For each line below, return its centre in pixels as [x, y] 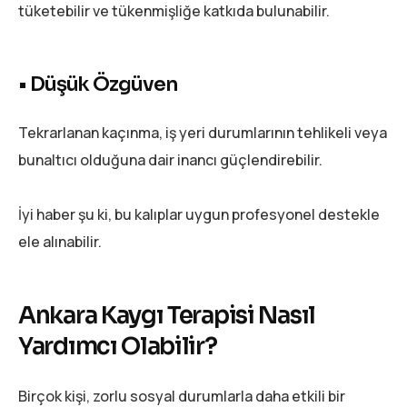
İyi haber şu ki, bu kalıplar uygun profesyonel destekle [199, 215]
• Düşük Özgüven [98, 84]
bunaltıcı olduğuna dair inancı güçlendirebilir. [170, 160]
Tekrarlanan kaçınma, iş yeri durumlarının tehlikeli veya [203, 133]
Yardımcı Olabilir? [118, 347]
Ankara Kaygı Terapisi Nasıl [167, 316]
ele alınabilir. [60, 242]
